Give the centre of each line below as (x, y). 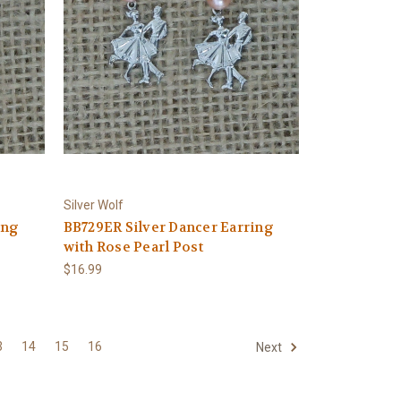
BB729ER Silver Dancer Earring (168, 227)
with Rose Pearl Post (133, 247)
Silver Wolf (93, 205)
